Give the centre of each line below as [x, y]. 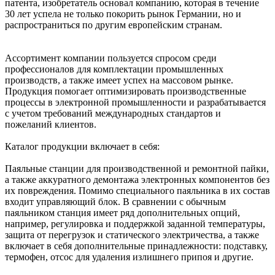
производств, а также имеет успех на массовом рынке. [119, 80]
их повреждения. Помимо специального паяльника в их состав [137, 190]
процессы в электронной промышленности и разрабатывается [135, 102]
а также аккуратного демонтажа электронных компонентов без [137, 179]
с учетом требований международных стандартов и [113, 113]
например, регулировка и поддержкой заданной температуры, [135, 223]
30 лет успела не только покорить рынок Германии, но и [123, 14]
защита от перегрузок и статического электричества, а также [132, 234]
